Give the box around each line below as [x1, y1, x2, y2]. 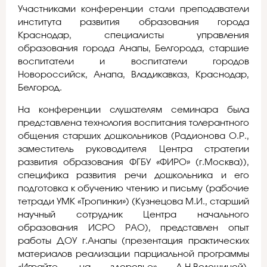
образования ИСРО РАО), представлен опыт [18, 223, 249, 232]
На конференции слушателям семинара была [18, 105, 249, 114]
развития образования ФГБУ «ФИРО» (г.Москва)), [18, 157, 249, 167]
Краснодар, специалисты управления [18, 31, 249, 41]
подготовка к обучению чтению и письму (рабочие [18, 184, 249, 193]
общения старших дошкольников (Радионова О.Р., [18, 131, 249, 141]
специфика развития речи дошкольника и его [18, 170, 249, 180]
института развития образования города [18, 18, 249, 27]
